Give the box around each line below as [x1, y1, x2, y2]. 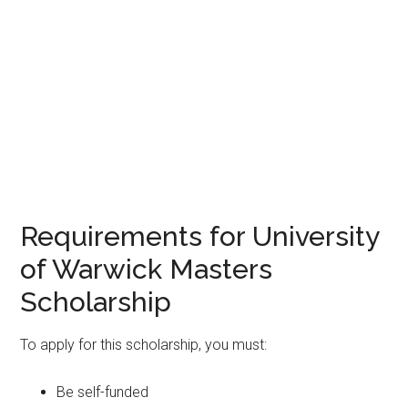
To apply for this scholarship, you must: [20, 336, 268, 353]
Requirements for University [20, 220, 380, 252]
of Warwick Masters [20, 253, 273, 285]
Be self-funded [56, 383, 149, 401]
